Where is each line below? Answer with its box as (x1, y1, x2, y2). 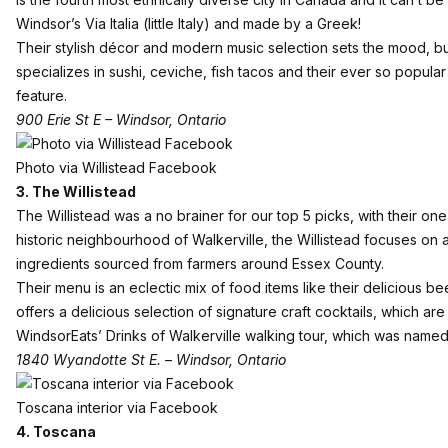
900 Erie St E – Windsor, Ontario (16, 111, 226, 128)
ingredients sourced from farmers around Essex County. (16, 255, 384, 272)
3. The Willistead (16, 183, 136, 200)
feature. (16, 87, 67, 104)
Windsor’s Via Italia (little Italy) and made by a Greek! (16, 15, 361, 32)
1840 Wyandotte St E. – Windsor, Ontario (16, 351, 286, 368)
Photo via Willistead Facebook (16, 159, 217, 176)
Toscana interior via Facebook (16, 399, 218, 416)
